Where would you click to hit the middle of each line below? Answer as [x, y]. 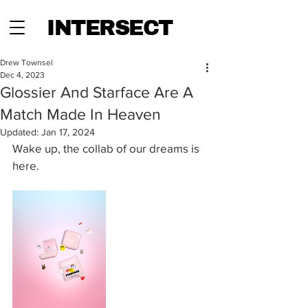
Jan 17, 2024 [68, 132]
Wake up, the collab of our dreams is [107, 148]
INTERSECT [110, 28]
